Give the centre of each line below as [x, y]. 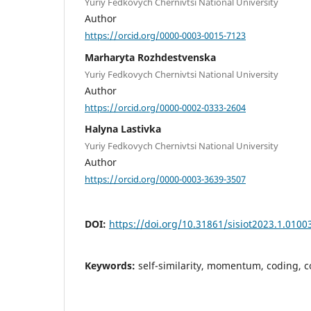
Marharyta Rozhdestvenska [150, 57]
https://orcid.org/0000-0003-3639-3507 [165, 179]
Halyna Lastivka [123, 129]
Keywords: [111, 265]
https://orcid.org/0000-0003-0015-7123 [165, 35]
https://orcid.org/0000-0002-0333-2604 [165, 107]
